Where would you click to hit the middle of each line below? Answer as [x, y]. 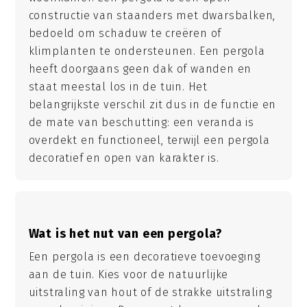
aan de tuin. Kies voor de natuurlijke [128, 275]
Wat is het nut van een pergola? [125, 233]
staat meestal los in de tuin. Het [118, 86]
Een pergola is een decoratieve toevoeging [144, 257]
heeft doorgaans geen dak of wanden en [140, 69]
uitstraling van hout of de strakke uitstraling [150, 293]
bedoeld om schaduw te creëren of [125, 33]
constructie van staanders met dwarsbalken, [152, 15]
